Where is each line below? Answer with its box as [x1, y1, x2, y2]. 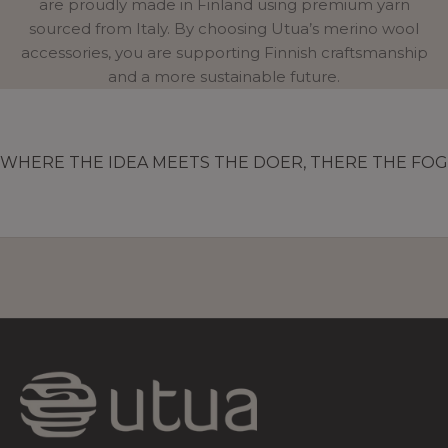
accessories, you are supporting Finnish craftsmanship [20, 42, 428, 62]
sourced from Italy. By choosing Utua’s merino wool [29, 18, 419, 38]
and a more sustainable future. [108, 66, 340, 86]
